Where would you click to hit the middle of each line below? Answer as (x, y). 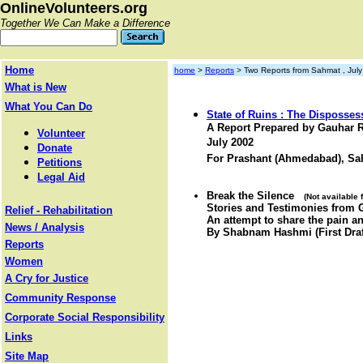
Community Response (60, 298)
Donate (55, 148)
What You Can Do (49, 107)
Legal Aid (61, 177)
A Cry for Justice (47, 278)
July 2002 (230, 143)
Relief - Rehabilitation (59, 210)
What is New (36, 87)
